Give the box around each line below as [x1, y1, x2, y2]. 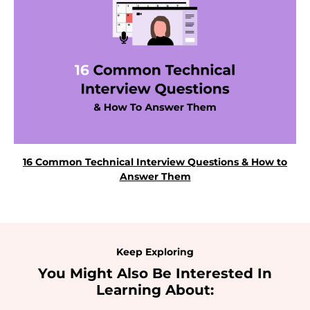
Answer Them [119, 170, 191, 183]
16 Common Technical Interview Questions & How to [23, 155, 287, 168]
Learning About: [96, 281, 214, 298]
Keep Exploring [116, 245, 194, 258]
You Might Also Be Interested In [38, 264, 272, 282]
